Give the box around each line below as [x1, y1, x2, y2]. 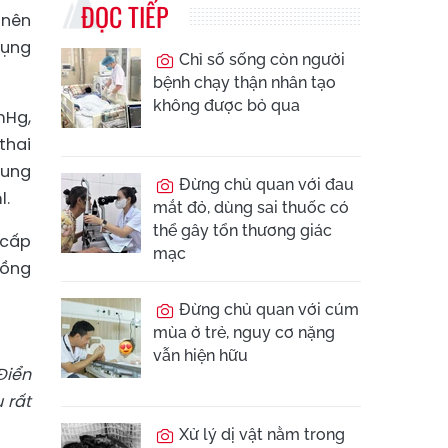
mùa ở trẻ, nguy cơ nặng [153, 323, 335, 342]
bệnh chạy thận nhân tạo [153, 73, 336, 92]
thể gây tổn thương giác [153, 221, 332, 240]
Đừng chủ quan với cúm [175, 300, 359, 319]
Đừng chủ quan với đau [175, 175, 354, 194]
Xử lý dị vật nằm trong [175, 425, 345, 444]
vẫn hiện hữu [153, 346, 248, 365]
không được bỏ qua [153, 96, 300, 115]
